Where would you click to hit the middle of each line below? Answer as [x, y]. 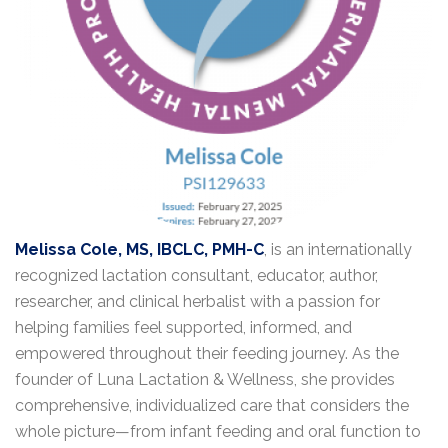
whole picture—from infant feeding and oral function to [218, 431]
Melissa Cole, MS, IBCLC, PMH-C [139, 249]
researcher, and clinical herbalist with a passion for [197, 301]
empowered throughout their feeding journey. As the [207, 353]
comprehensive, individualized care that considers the [212, 405]
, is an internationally [338, 249]
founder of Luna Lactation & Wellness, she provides [205, 379]
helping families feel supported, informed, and [183, 327]
